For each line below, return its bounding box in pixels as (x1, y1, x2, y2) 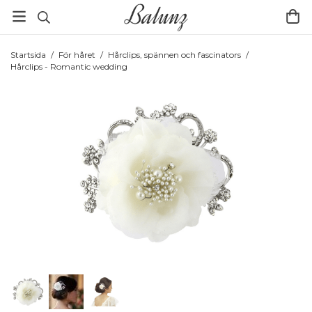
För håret (58, 49, 95, 60)
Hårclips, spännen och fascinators (108, 49, 241, 60)
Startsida (10, 49, 46, 60)
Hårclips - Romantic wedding (10, 61, 127, 72)
